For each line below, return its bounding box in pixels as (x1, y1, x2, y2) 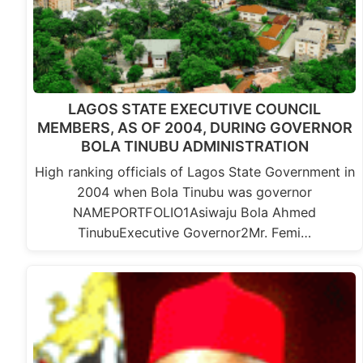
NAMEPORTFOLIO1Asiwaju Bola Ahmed (73, 204, 317, 221)
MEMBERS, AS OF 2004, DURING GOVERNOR (36, 119, 352, 137)
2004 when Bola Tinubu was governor (77, 184, 313, 201)
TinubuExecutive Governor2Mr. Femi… (78, 224, 312, 241)
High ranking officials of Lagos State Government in (34, 164, 355, 181)
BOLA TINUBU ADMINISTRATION (80, 138, 309, 156)
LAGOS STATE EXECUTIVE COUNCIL (68, 100, 322, 118)
